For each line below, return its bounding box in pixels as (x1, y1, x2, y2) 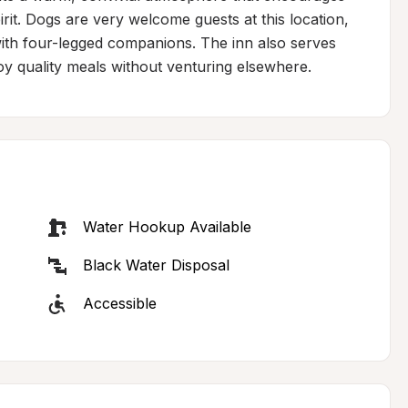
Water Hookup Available (82, 218, 251, 236)
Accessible (82, 294, 157, 312)
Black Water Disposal (82, 256, 229, 274)
